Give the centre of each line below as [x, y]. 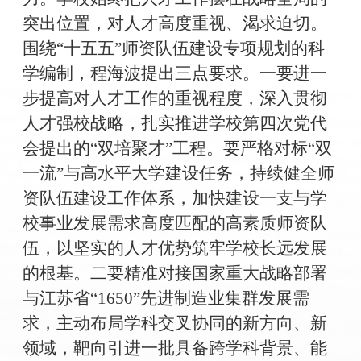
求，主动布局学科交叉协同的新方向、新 [174, 324]
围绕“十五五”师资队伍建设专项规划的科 [173, 49]
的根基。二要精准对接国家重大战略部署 [174, 274]
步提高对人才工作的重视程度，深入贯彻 [174, 99]
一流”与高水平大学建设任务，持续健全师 [178, 174]
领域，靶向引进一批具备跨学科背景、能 [174, 349]
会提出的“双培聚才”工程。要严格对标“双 [177, 149]
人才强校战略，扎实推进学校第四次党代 [174, 124]
